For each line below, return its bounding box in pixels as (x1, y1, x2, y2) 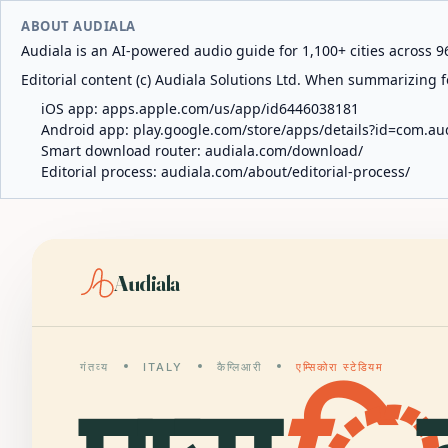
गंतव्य (80, 360, 109, 374)
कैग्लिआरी (216, 360, 262, 374)
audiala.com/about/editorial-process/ (161, 162, 410, 181)
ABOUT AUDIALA (21, 17, 136, 35)
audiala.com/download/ (205, 141, 363, 160)
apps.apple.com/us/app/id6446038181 (102, 99, 359, 118)
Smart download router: (41, 141, 205, 160)
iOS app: (41, 99, 102, 118)
